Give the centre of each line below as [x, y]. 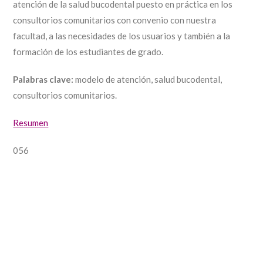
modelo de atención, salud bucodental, [148, 79]
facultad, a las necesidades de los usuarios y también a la [122, 36]
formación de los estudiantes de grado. [88, 52]
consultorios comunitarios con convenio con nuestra [115, 20]
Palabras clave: [43, 79]
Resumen [31, 123]
